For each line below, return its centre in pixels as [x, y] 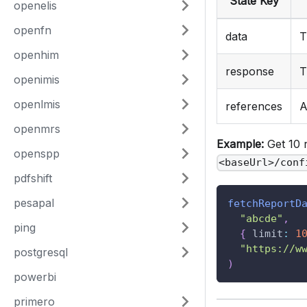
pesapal [34, 203]
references [254, 107]
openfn [33, 30]
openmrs [37, 129]
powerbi [35, 277]
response [250, 72]
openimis [37, 79]
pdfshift [33, 178]
